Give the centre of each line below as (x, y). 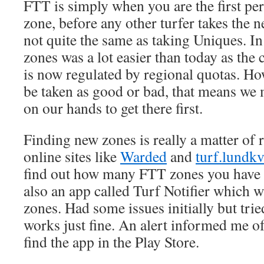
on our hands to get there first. (113, 108)
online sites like (72, 156)
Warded (143, 156)
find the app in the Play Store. (111, 241)
